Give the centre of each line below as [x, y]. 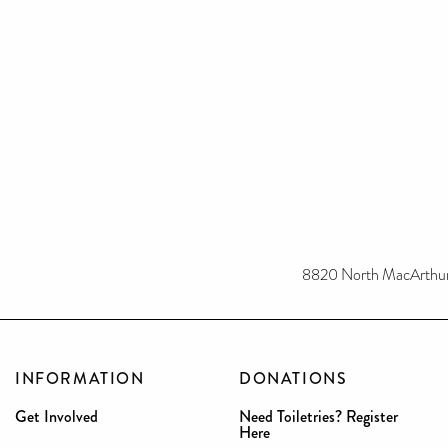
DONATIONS [293, 379]
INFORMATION [80, 379]
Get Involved [56, 417]
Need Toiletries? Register [318, 417]
